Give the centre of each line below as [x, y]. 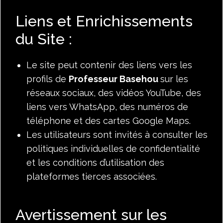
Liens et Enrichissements [104, 21]
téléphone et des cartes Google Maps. [108, 120]
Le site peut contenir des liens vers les [109, 65]
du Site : [44, 39]
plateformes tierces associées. [91, 176]
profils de [47, 79]
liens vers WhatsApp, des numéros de [107, 107]
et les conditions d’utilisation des [95, 162]
